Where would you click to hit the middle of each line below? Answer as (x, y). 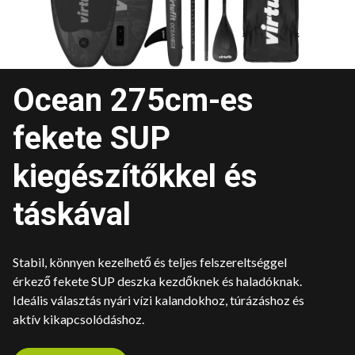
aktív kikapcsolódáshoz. (78, 319)
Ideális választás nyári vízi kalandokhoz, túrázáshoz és (158, 300)
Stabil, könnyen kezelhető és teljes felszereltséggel (150, 261)
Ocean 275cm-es (133, 100)
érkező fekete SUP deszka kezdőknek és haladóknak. (157, 281)
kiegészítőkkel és (135, 176)
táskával (72, 214)
